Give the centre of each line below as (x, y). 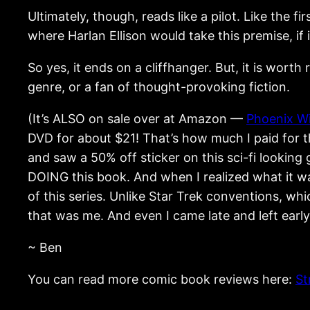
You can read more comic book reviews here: (162, 279)
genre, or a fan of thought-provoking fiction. (159, 86)
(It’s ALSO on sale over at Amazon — (137, 118)
